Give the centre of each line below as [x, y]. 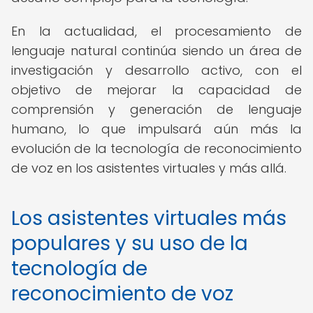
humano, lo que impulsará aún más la [156, 129]
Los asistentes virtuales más [149, 218]
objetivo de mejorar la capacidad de [156, 90]
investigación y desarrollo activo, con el [156, 70]
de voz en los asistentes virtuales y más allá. [149, 168]
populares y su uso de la [130, 243]
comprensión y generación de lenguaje [156, 109]
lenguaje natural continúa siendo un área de [156, 51]
